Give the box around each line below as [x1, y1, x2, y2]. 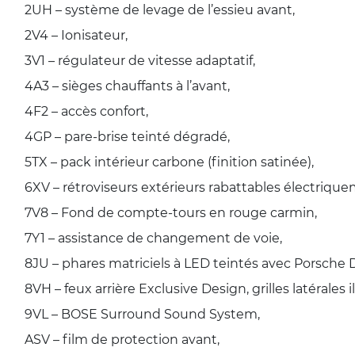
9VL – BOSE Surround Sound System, [25, 305, 260, 322]
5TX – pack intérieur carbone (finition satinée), [25, 153, 314, 170]
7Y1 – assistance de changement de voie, [25, 229, 282, 246]
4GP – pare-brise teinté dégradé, [25, 128, 230, 144]
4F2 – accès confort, [25, 102, 148, 119]
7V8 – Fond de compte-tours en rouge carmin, [25, 204, 317, 220]
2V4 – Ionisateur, [25, 26, 128, 43]
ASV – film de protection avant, [25, 330, 219, 347]
